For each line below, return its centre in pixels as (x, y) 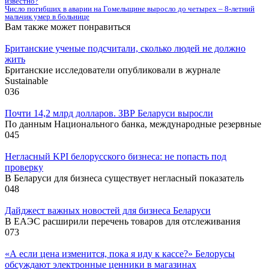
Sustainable (26, 80)
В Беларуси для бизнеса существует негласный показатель (124, 178)
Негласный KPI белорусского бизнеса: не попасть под (116, 156)
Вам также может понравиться (68, 26)
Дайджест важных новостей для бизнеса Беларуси (108, 210)
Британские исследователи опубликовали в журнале (113, 70)
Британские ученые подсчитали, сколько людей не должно (125, 48)
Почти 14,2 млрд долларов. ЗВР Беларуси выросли (109, 113)
